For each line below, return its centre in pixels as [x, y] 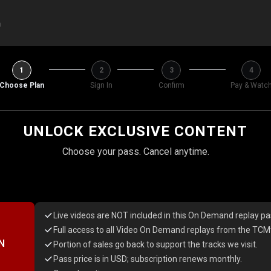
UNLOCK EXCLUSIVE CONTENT [135, 131]
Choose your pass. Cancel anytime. [135, 152]
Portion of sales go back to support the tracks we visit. [155, 244]
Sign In [101, 85]
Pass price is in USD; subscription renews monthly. [148, 259]
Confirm [171, 85]
